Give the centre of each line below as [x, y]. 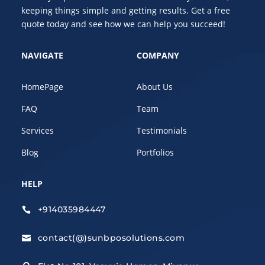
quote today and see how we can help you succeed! [124, 24]
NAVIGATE [43, 56]
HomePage [43, 87]
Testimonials [162, 131]
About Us [155, 87]
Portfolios [155, 153]
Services [38, 131]
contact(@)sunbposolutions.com [111, 238]
